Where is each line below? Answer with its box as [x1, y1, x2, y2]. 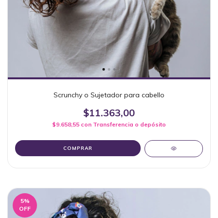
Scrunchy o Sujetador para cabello [54, 90, 164, 99]
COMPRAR [63, 145, 93, 151]
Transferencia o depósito [93, 120, 166, 128]
